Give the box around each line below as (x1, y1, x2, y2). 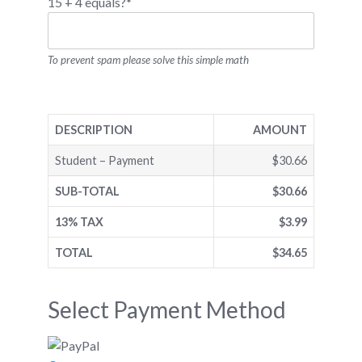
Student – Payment (55, 154, 154, 168)
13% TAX (55, 215, 103, 229)
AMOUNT (253, 123, 307, 137)
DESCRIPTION (55, 123, 133, 137)
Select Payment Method (48, 296, 286, 324)
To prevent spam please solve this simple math (48, 53, 249, 67)
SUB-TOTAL (55, 184, 120, 199)
